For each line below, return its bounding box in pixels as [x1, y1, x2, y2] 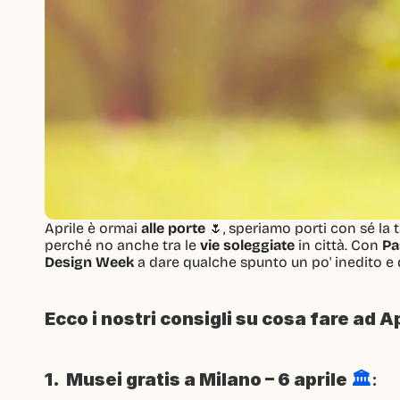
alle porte [141, 220, 205, 237]
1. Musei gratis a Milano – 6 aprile [45, 369, 351, 390]
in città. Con [295, 237, 382, 254]
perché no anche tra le [45, 237, 200, 254]
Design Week [45, 254, 134, 271]
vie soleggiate [200, 237, 295, 254]
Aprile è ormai [45, 220, 141, 237]
